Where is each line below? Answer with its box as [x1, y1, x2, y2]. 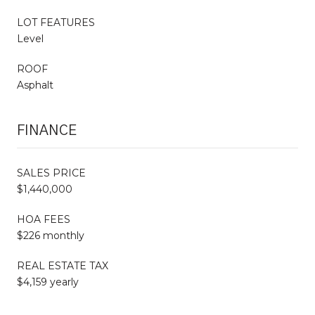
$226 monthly [17, 229, 84, 242]
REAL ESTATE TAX [17, 259, 108, 272]
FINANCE [17, 123, 77, 138]
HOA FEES [17, 212, 70, 226]
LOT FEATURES [17, 15, 95, 29]
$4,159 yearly [17, 275, 79, 288]
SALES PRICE [17, 166, 86, 179]
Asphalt [17, 78, 53, 91]
